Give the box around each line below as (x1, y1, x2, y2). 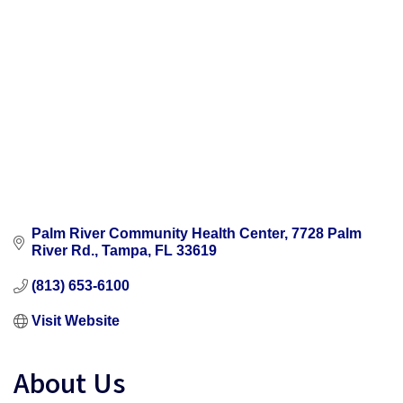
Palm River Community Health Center (31, 226, 284, 242)
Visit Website (31, 313, 120, 329)
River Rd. (31, 243, 94, 259)
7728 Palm (291, 226, 362, 242)
